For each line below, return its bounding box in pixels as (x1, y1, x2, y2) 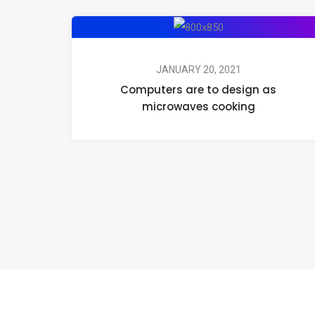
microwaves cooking (141, 99, 255, 115)
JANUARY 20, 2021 (155, 64, 241, 76)
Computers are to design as (120, 82, 276, 98)
